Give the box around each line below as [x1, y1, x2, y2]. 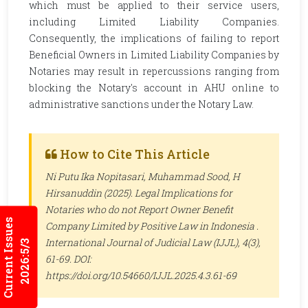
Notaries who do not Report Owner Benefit [45, 203, 233, 216]
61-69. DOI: [45, 252, 91, 265]
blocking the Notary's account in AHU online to [29, 81, 279, 94]
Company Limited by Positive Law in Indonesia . [45, 219, 258, 232]
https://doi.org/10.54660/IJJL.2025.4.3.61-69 [45, 269, 236, 282]
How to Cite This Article [57, 146, 210, 162]
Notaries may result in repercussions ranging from [29, 65, 279, 78]
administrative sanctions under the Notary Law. [29, 98, 254, 111]
